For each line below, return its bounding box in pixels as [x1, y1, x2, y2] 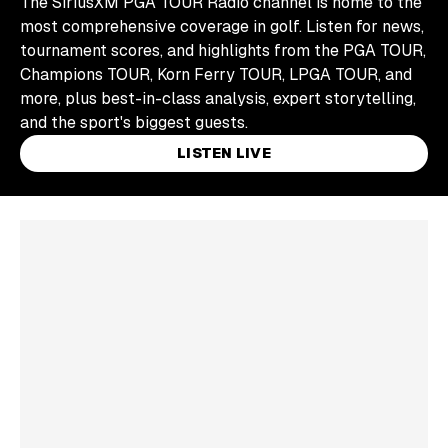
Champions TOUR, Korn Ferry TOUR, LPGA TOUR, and [20, 64, 412, 85]
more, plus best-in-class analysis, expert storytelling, [20, 88, 416, 109]
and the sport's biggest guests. [20, 112, 248, 133]
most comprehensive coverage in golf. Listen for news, [20, 16, 424, 37]
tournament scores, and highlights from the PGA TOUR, [20, 40, 426, 61]
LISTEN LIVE [176, 144, 272, 162]
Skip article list [19, 196, 133, 217]
